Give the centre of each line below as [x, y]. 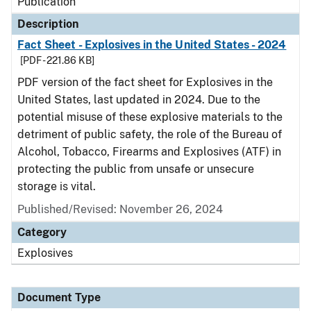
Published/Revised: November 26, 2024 [120, 209]
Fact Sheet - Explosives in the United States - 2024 [152, 45]
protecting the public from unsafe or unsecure [136, 169]
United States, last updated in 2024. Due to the [139, 100]
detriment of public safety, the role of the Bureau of [150, 134]
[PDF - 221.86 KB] [57, 60]
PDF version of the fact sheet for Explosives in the [145, 82]
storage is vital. [58, 186]
